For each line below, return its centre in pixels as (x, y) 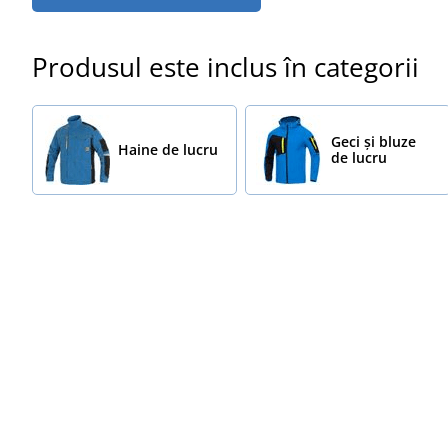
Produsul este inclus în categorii (225, 66)
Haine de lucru (167, 149)
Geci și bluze (374, 141)
